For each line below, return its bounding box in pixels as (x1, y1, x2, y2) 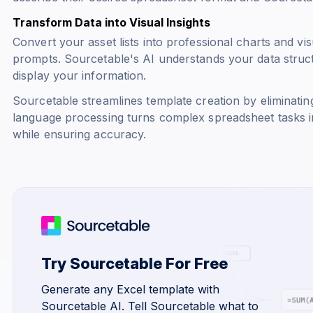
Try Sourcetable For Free (41, 254, 228, 272)
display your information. (13, 68, 147, 82)
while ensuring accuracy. (13, 126, 147, 141)
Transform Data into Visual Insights (13, 15, 210, 29)
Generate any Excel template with (41, 282, 219, 296)
